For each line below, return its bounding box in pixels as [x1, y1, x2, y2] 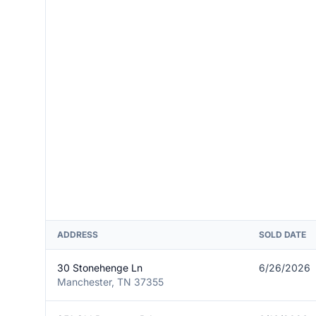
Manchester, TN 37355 [57, 276, 164, 288]
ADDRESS [57, 229, 98, 240]
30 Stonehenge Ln [57, 262, 142, 274]
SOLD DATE [259, 229, 306, 240]
